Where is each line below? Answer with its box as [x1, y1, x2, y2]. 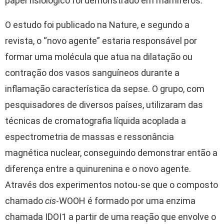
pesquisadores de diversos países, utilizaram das [5, 99, 203, 110]
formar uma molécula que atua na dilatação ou [5, 51, 192, 62]
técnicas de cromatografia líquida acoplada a [5, 115, 186, 126]
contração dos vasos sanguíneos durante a [5, 67, 179, 78]
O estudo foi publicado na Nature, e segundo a [5, 19, 189, 30]
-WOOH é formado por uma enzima [56, 195, 195, 206]
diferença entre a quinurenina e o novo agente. [5, 163, 191, 174]
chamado [5, 195, 45, 206]
